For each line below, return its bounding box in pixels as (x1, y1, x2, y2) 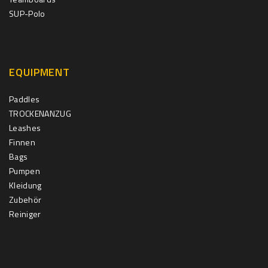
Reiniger (9, 207, 41, 220)
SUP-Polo (9, 7, 45, 20)
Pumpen (9, 164, 41, 177)
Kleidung (9, 178, 42, 191)
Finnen (9, 135, 36, 148)
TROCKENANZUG (9, 106, 72, 120)
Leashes (9, 121, 41, 134)
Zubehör (9, 193, 42, 206)
